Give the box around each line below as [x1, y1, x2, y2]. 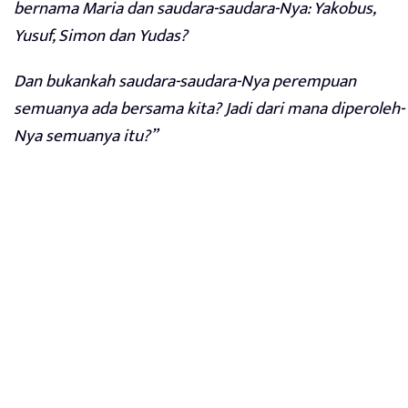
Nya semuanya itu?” [14, 122, 158, 151]
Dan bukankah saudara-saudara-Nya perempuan [14, 67, 356, 97]
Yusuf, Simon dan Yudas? [14, 22, 188, 51]
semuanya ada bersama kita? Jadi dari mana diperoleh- [14, 95, 404, 124]
